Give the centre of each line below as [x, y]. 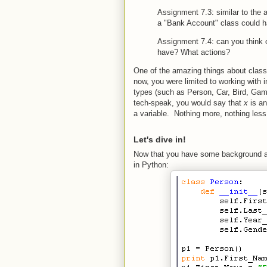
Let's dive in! [160, 139]
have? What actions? [195, 52]
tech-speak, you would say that [189, 103]
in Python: [151, 164]
